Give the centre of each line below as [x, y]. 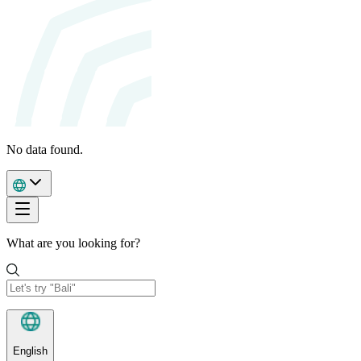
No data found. [45, 150]
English [30, 351]
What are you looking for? [73, 243]
